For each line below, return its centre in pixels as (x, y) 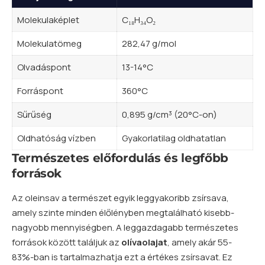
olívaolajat (144, 242)
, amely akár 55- (200, 242)
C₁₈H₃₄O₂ (138, 20)
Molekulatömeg (49, 44)
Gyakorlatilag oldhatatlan (174, 138)
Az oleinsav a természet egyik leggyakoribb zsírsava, (120, 198)
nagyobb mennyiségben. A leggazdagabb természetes (125, 227)
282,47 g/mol (149, 44)
